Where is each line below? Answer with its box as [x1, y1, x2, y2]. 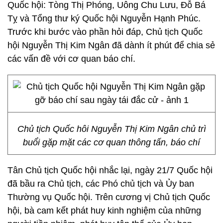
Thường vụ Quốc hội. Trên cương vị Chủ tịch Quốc [7, 192, 210, 202]
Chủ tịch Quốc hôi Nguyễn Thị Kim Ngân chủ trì [17, 124, 206, 134]
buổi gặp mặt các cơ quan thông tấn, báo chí [23, 137, 200, 147]
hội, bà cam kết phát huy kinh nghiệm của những [7, 206, 201, 216]
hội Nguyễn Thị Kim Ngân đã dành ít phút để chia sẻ [7, 40, 215, 50]
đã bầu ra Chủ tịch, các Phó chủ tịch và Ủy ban [7, 179, 194, 189]
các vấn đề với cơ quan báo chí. [7, 54, 135, 64]
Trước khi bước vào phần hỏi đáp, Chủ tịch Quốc [7, 27, 203, 37]
